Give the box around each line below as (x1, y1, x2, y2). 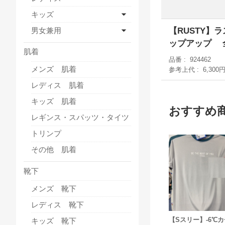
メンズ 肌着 (31, 65, 76, 74)
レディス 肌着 (31, 81, 84, 90)
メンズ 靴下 (31, 184, 76, 193)
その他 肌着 (31, 145, 76, 154)
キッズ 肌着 (31, 97, 76, 106)
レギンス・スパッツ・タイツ (31, 113, 129, 122)
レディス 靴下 (31, 200, 84, 209)
